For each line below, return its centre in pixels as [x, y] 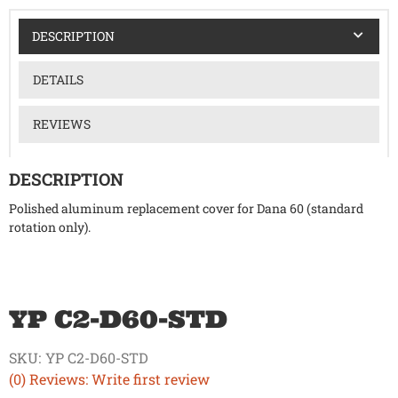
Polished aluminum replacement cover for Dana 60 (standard [186, 209]
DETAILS [58, 79]
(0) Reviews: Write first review [109, 379]
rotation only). [50, 227]
